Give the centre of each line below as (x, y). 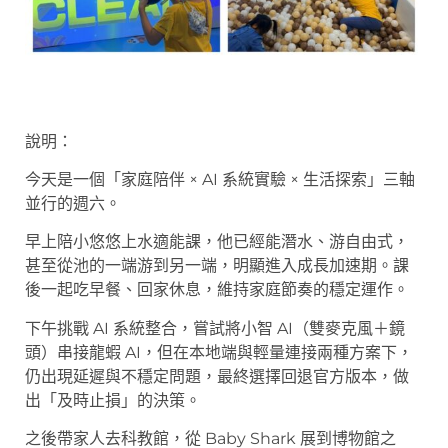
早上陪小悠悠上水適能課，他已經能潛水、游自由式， (217, 242)
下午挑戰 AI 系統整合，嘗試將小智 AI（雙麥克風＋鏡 (215, 328)
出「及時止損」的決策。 (113, 400)
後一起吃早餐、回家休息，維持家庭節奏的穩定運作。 (217, 290)
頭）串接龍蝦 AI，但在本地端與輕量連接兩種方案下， (219, 352)
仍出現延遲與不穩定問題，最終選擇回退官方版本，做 (217, 376)
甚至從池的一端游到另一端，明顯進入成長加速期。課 (217, 266)
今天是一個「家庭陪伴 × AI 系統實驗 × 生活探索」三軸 (220, 180)
